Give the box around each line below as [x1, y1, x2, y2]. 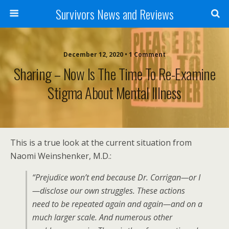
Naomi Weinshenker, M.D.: [10, 150, 111, 162]
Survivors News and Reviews [55, 5, 174, 23]
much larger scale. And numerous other [32, 212, 172, 223]
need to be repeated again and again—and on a [32, 198, 202, 210]
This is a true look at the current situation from [10, 137, 192, 148]
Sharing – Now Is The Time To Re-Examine [13, 63, 216, 84]
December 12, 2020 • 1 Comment [63, 50, 166, 59]
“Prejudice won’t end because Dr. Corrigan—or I [32, 172, 200, 183]
